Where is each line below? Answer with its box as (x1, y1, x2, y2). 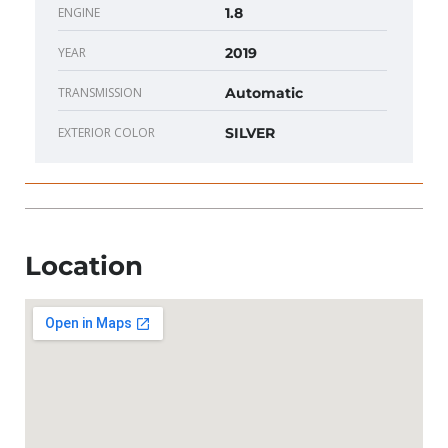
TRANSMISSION (58, 84, 142, 102)
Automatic (225, 84, 303, 103)
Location (25, 250, 143, 283)
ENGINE (58, 4, 100, 22)
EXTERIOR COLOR (58, 124, 155, 142)
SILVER (225, 124, 275, 143)
